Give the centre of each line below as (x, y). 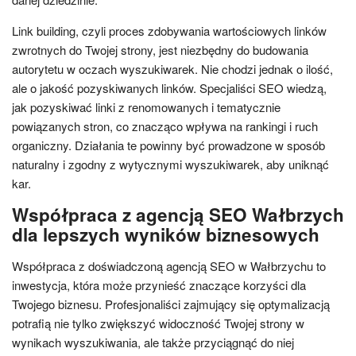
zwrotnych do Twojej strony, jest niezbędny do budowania (160, 49)
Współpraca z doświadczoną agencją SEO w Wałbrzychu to (169, 265)
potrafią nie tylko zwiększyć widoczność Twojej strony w (158, 323)
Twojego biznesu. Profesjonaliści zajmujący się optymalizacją (171, 304)
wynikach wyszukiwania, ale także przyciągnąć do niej (153, 342)
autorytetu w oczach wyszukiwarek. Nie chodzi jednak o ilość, (172, 68)
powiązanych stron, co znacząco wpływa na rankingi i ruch (165, 126)
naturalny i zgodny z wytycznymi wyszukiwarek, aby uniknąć (170, 164)
